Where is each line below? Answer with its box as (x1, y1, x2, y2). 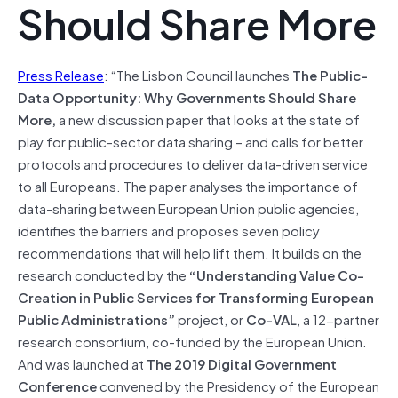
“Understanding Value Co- (189, 263, 364, 285)
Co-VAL (246, 307, 297, 330)
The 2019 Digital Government (147, 352, 337, 374)
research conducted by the (18, 263, 189, 285)
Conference (18, 374, 99, 396)
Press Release (18, 63, 104, 85)
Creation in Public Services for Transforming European (18, 285, 374, 307)
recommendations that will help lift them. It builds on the (18, 241, 362, 263)
